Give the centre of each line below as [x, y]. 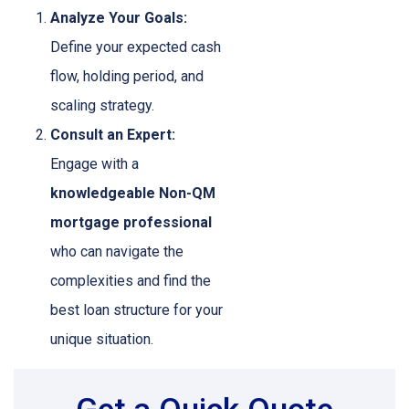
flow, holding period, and [127, 77]
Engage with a [94, 164]
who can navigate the [117, 252]
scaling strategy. [102, 106]
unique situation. [102, 340]
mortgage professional [131, 223]
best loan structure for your [136, 310]
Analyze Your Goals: [119, 18]
